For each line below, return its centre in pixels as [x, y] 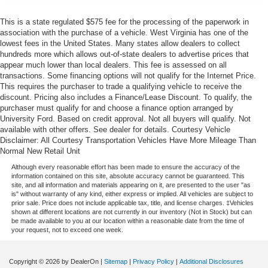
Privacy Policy [153, 262]
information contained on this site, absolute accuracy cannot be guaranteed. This [128, 176]
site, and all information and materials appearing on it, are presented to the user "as [131, 185]
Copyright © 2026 [35, 262]
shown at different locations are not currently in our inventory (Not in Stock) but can [131, 212]
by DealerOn [80, 262]
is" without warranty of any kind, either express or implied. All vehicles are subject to [132, 194]
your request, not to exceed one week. [67, 230]
